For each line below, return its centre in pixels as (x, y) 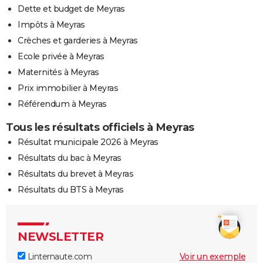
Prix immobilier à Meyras (68, 88)
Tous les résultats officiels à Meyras (100, 127)
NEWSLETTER (60, 236)
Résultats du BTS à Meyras (71, 189)
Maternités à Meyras (58, 72)
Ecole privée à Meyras (61, 56)
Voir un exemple (212, 256)
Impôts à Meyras (51, 24)
